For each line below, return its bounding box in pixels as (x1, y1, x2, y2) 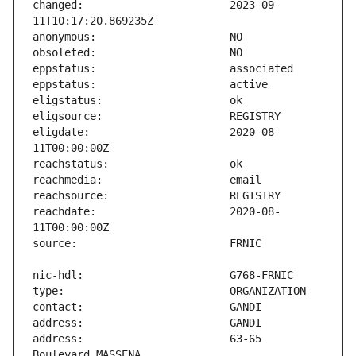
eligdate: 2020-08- (33, 126, 281, 139)
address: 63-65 (33, 332, 261, 346)
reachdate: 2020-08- (33, 205, 281, 219)
